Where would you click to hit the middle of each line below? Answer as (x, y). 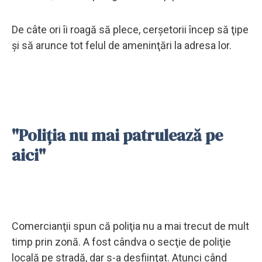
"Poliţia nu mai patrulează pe (117, 135)
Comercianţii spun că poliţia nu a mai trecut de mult (130, 226)
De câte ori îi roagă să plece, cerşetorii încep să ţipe (130, 29)
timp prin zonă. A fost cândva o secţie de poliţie (121, 242)
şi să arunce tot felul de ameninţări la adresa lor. (122, 45)
